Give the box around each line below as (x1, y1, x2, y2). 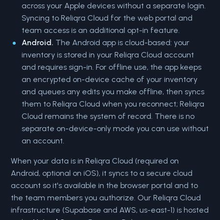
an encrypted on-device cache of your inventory (22, 75, 198, 84)
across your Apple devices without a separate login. (22, 1, 206, 10)
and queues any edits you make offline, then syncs (22, 87, 205, 96)
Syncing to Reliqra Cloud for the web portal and (22, 13, 193, 23)
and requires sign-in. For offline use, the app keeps (22, 62, 202, 72)
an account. (22, 136, 65, 145)
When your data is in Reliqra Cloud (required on (11, 156, 179, 165)
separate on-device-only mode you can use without (22, 124, 209, 133)
